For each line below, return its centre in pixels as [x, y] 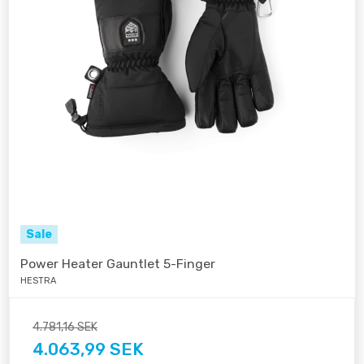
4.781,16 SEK [65, 327]
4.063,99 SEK [88, 349]
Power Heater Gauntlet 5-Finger [118, 264]
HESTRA [38, 281]
